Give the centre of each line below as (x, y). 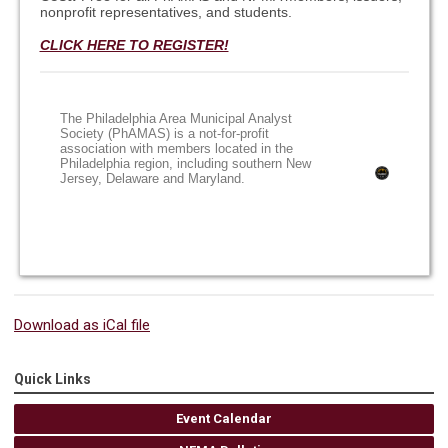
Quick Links (52, 379)
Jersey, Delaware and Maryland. (156, 179)
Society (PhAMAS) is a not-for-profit (164, 134)
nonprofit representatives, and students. (165, 12)
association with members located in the (176, 149)
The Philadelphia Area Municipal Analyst (175, 119)
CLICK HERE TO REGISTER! (134, 45)
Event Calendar (224, 419)
